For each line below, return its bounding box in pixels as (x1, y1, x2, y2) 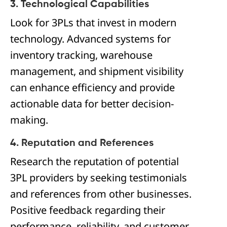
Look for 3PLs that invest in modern (10, 16, 176, 30)
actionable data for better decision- (10, 97, 174, 111)
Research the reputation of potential (10, 155, 179, 169)
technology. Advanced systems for (10, 32, 171, 46)
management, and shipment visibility (10, 64, 183, 79)
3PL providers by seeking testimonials (10, 171, 187, 185)
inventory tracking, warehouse (10, 48, 153, 62)
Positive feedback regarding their (10, 203, 165, 217)
